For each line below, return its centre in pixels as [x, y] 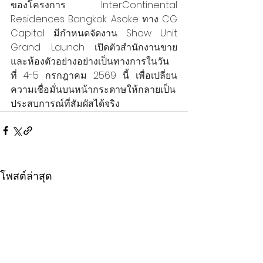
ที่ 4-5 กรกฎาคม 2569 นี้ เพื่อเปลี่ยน [94, 75]
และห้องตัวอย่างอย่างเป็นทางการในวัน [90, 61]
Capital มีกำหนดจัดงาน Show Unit [94, 33]
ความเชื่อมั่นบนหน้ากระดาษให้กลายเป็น [93, 89]
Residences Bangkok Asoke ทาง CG [94, 19]
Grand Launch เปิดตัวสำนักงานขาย [94, 47]
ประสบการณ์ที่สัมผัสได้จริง [65, 103]
